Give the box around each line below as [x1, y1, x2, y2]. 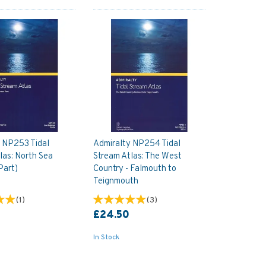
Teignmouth [93, 175, 138, 187]
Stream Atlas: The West [93, 150, 182, 162]
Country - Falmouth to [93, 163, 176, 175]
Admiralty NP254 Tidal [93, 138, 180, 150]
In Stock [93, 232, 119, 242]
